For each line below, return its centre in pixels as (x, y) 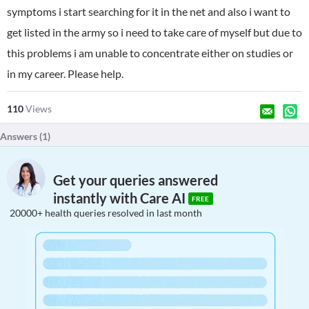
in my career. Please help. (65, 73)
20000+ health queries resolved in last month (106, 213)
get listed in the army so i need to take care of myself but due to (154, 32)
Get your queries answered (136, 180)
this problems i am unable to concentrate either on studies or (150, 53)
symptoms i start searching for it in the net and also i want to (149, 11)
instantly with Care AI (121, 198)
